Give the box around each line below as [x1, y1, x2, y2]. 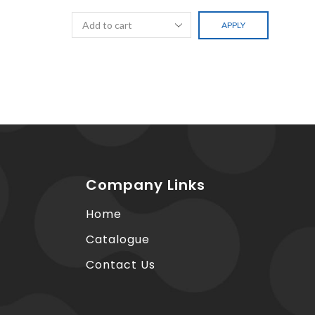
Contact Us [86, 256, 155, 273]
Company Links [86, 174, 205, 195]
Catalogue [86, 231, 150, 247]
